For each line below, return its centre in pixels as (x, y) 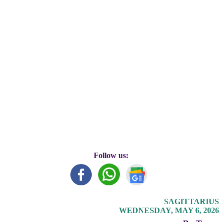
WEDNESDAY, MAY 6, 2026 (169, 211)
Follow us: (111, 156)
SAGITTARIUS (191, 202)
